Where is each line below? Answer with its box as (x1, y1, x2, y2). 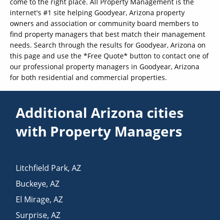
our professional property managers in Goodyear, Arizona (10, 62, 199, 72)
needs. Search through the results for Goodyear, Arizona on (10, 40, 206, 50)
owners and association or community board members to (10, 19, 198, 28)
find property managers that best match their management (10, 29, 205, 39)
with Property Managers (16, 122, 183, 141)
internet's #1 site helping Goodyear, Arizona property (10, 8, 185, 18)
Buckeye (16, 178, 47, 190)
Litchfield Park (16, 163, 68, 174)
